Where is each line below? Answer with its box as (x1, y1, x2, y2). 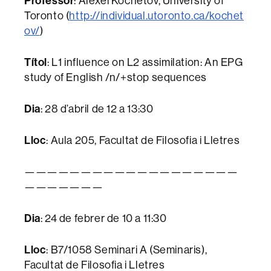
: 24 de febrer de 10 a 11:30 (40, 212, 167, 224)
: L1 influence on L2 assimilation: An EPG (47, 56, 243, 68)
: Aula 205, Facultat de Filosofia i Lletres (46, 134, 240, 146)
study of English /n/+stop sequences (24, 71, 207, 83)
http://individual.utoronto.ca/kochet (69, 10, 244, 22)
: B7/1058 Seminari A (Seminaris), (46, 244, 207, 256)
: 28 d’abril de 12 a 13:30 (40, 103, 154, 115)
